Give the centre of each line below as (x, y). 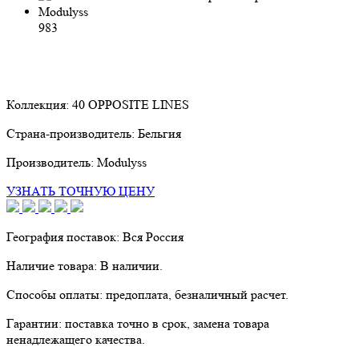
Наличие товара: (53, 265)
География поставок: (65, 236)
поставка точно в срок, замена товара (167, 323)
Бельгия (159, 133)
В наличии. (131, 265)
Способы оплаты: (56, 294)
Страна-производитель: (72, 133)
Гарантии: (36, 323)
